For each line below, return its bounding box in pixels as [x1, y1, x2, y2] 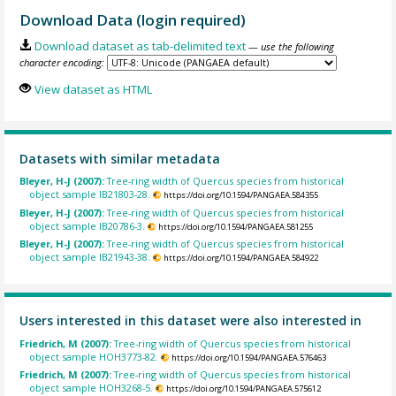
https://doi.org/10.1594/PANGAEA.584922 [163, 252, 318, 264]
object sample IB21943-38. [29, 250, 151, 264]
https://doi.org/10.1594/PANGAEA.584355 [163, 189, 318, 202]
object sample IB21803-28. [29, 187, 151, 202]
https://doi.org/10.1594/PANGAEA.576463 [171, 351, 326, 363]
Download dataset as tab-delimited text [34, 38, 246, 55]
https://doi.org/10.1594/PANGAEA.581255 [157, 220, 313, 232]
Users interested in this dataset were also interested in [19, 312, 362, 330]
